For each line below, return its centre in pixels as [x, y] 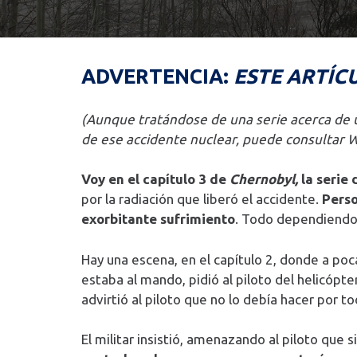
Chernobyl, [262, 179]
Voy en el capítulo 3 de [154, 179]
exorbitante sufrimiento [158, 219]
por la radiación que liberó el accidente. [202, 199]
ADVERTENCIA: [155, 76]
